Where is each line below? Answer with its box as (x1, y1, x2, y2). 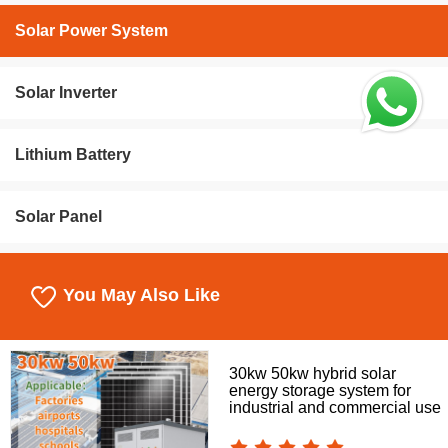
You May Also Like (58, 285, 220, 306)
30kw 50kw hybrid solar (229, 365, 396, 383)
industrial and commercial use (229, 399, 441, 417)
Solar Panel (15, 208, 102, 226)
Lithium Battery (15, 146, 131, 164)
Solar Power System (15, 22, 168, 40)
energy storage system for (229, 382, 411, 400)
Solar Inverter (15, 84, 117, 102)
